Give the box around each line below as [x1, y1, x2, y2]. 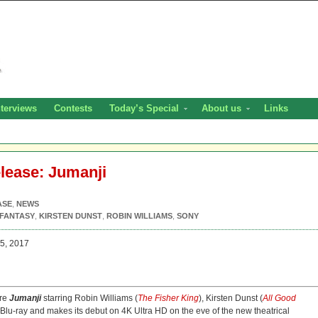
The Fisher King [138, 293, 199, 303]
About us [202, 103, 241, 114]
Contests [54, 103, 92, 114]
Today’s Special [109, 103, 179, 114]
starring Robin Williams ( [43, 293, 138, 303]
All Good [263, 293, 296, 303]
